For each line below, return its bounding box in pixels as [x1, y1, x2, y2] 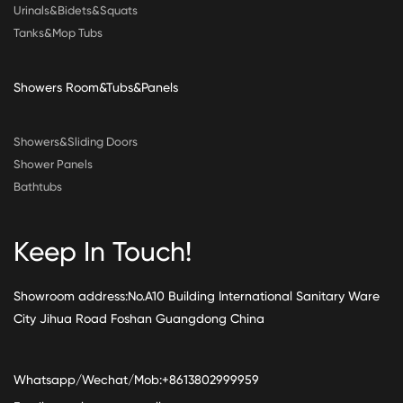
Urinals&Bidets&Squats [13, 4, 138, 18]
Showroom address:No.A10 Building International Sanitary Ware [13, 289, 380, 304]
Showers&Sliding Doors [13, 135, 138, 149]
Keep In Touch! [13, 236, 192, 268]
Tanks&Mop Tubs [13, 26, 103, 40]
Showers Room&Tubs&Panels [13, 80, 178, 95]
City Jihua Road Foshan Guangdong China [13, 311, 264, 327]
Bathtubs [13, 180, 62, 194]
